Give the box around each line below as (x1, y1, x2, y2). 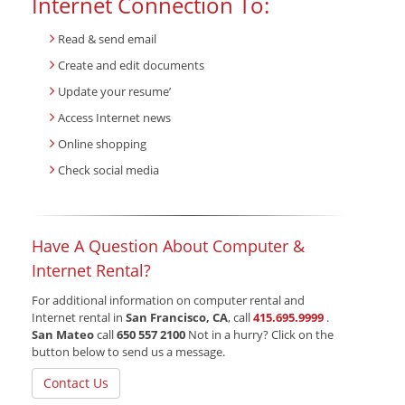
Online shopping (58, 136, 146, 153)
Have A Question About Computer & (32, 235, 305, 258)
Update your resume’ (58, 83, 171, 100)
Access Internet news (58, 109, 171, 127)
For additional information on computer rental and (32, 292, 305, 309)
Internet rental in (32, 309, 126, 326)
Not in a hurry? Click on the (185, 326, 334, 344)
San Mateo (32, 326, 94, 344)
